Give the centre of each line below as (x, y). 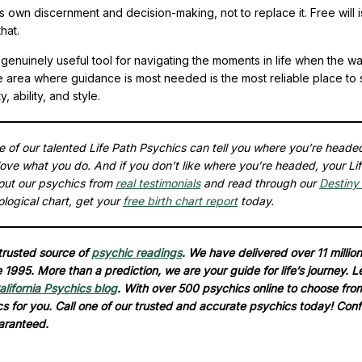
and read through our (260, 183)
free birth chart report (180, 200)
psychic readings (137, 252)
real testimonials (158, 183)
